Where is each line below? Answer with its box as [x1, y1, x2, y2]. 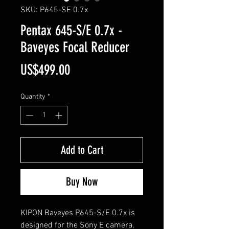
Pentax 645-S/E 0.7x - [20, 21, 122, 39]
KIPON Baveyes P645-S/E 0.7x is [20, 208, 135, 218]
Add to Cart [60, 143, 103, 157]
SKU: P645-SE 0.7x [20, 5, 88, 15]
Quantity [20, 92, 45, 101]
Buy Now [66, 174, 98, 189]
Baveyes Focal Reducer [20, 38, 129, 56]
